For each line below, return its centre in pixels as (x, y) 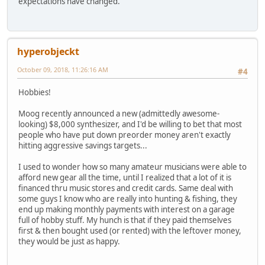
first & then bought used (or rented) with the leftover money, (130, 230)
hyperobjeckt (48, 52)
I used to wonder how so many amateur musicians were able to (132, 167)
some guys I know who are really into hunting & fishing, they (128, 198)
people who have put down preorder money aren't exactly (125, 135)
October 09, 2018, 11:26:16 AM (63, 70)
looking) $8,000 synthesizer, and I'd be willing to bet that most (130, 124)
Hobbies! (35, 92)
